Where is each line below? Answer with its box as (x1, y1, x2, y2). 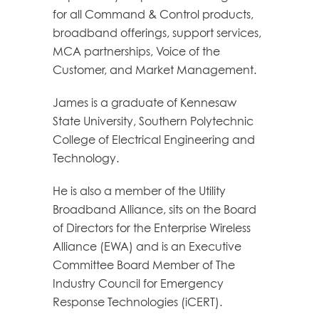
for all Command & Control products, (53, 6, 253, 21)
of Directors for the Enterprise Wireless (53, 220, 251, 235)
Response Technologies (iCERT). (53, 294, 222, 309)
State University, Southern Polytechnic (53, 113, 253, 128)
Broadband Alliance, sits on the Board (53, 202, 256, 216)
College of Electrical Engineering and (53, 132, 255, 147)
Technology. (53, 150, 119, 165)
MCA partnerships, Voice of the (53, 43, 220, 58)
